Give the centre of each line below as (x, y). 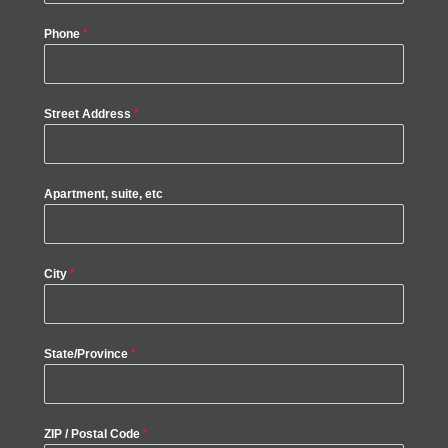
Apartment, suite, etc (103, 194)
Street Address (89, 114)
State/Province (87, 354)
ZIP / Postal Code (93, 434)
